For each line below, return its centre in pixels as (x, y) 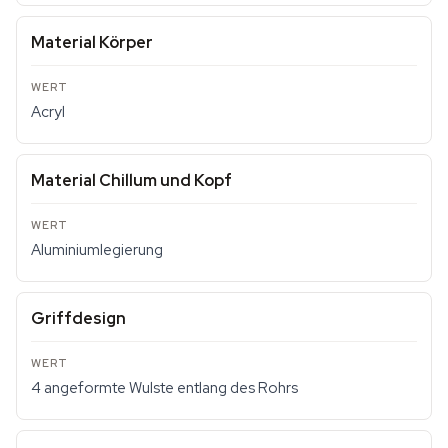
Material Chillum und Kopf (131, 180)
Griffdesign (78, 318)
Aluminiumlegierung (97, 250)
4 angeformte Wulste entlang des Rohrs (164, 388)
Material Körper (92, 42)
